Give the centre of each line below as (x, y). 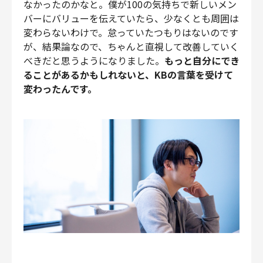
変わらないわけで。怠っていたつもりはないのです (131, 33)
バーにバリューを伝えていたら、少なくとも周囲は (131, 18)
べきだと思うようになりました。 (94, 61)
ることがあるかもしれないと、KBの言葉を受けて (128, 75)
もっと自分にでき (202, 61)
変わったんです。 (60, 89)
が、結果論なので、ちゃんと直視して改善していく (131, 47)
